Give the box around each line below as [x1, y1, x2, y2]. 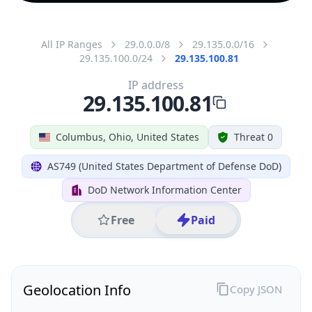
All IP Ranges [41, 37, 102, 51]
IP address [128, 77, 184, 93]
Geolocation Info [23, 280, 131, 299]
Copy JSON [229, 281, 282, 296]
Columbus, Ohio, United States [56, 130, 199, 143]
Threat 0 [234, 130, 273, 143]
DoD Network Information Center [87, 182, 242, 196]
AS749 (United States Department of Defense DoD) [47, 159, 281, 173]
